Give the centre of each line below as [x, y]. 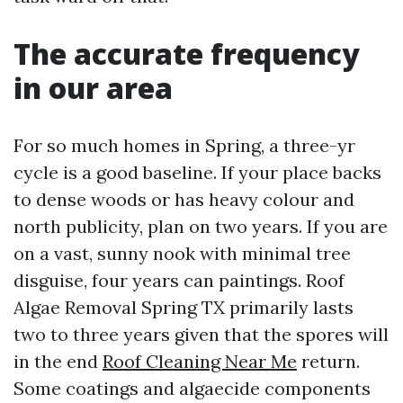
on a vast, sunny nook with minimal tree [182, 253]
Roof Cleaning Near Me [200, 361]
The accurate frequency [187, 54]
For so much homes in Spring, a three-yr [184, 145]
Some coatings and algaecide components [192, 388]
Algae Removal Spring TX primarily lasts [184, 307]
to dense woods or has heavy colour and [184, 199]
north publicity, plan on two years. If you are [201, 226]
